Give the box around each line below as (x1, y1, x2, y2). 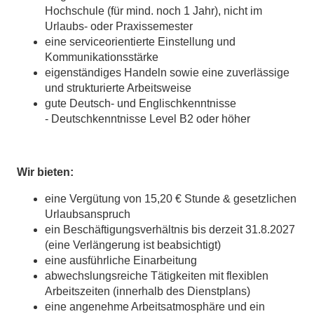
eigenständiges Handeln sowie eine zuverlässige (45, 67, 289, 79)
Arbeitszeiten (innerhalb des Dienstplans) (45, 285, 250, 298)
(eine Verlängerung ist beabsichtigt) (45, 239, 221, 252)
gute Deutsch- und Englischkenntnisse (45, 97, 236, 110)
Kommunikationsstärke (45, 51, 158, 64)
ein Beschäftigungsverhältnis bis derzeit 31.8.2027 (45, 224, 295, 236)
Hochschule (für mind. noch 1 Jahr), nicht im (45, 5, 262, 18)
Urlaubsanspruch (45, 208, 130, 221)
